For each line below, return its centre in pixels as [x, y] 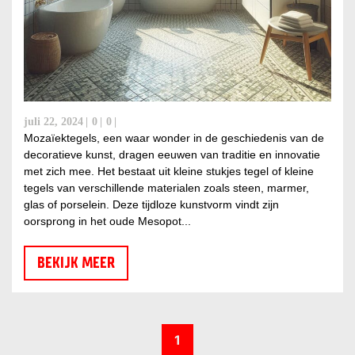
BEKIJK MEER [76, 262]
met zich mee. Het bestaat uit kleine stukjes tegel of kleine [169, 171]
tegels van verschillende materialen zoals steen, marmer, [166, 187]
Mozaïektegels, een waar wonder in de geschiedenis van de [174, 137]
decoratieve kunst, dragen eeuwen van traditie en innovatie [172, 154]
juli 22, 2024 [53, 121]
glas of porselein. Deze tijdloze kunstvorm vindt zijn [151, 204]
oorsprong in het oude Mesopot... [107, 221]
